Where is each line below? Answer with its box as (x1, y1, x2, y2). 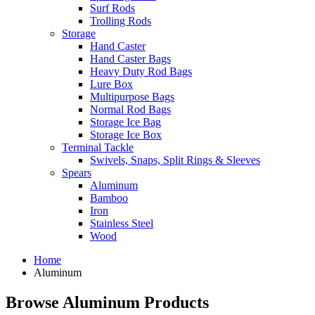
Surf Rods (90, 2, 135, 15)
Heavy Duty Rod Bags (90, 65, 192, 78)
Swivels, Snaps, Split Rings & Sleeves (90, 154, 260, 167)
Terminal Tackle (62, 141, 134, 154)
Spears (62, 167, 91, 179)
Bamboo (90, 192, 128, 205)
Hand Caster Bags (90, 53, 171, 65)
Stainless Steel (90, 217, 153, 230)
